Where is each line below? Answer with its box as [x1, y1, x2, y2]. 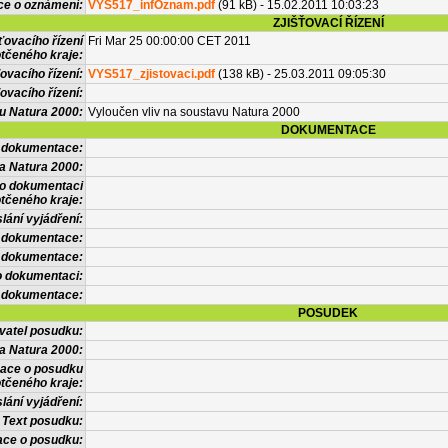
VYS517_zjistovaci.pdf [88, 67, 215, 81]
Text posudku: [2, 414, 83, 428]
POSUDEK [298, 306, 358, 320]
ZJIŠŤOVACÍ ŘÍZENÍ [272, 16, 384, 30]
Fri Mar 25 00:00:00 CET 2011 [88, 34, 251, 48]
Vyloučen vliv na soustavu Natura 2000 [88, 105, 300, 119]
